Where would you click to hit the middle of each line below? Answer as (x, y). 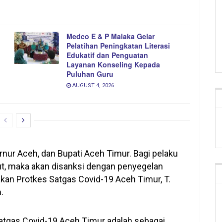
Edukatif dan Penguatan (107, 55)
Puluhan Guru (90, 74)
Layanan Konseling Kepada (113, 65)
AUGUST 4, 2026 (92, 86)
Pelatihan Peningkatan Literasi (118, 46)
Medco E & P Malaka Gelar (111, 36)
